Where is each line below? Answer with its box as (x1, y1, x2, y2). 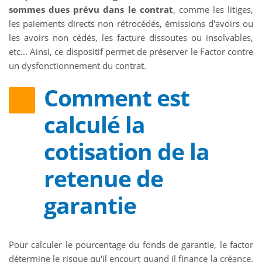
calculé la (44, 109, 145, 140)
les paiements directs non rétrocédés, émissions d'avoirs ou (9, 18, 253, 30)
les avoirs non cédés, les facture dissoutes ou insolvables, (9, 32, 253, 44)
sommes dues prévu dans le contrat (9, 4, 173, 16)
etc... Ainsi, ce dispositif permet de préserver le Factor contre (9, 46, 253, 58)
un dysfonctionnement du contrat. (9, 60, 146, 72)
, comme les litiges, (173, 4, 253, 16)
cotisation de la (44, 136, 209, 167)
